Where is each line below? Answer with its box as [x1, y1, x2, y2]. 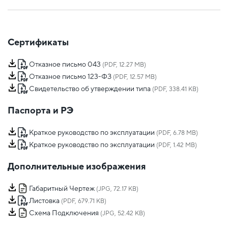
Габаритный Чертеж [29, 184, 95, 193]
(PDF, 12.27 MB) [101, 61, 146, 69]
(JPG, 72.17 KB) [95, 185, 138, 193]
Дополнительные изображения [8, 161, 146, 172]
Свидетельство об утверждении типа [29, 84, 151, 93]
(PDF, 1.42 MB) [155, 141, 197, 149]
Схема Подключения [29, 209, 99, 217]
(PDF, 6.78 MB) [155, 129, 198, 137]
